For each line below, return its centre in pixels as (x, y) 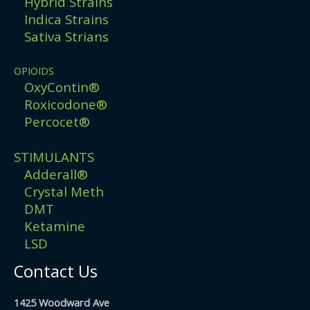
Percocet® (57, 122)
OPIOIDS (34, 71)
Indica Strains (66, 19)
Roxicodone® (66, 104)
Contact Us (56, 271)
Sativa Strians (66, 36)
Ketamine (55, 226)
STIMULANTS (54, 156)
